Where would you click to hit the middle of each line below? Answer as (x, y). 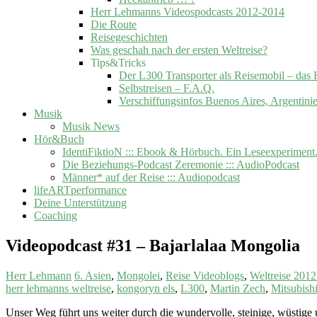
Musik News (91, 126)
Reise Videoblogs (205, 275)
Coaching (56, 215)
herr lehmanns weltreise (58, 288)
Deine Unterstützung (80, 202)
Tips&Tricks (118, 62)
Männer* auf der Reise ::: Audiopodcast (151, 177)
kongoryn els (146, 288)
